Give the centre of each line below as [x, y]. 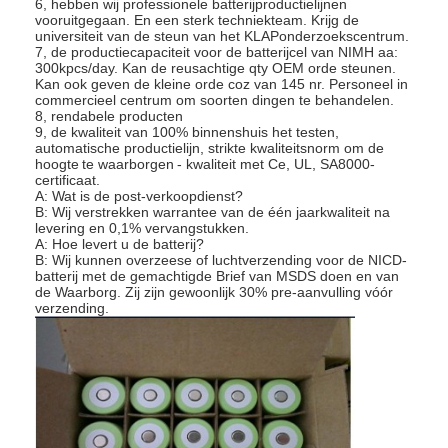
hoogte [57, 163]
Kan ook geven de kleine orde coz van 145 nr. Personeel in [222, 83]
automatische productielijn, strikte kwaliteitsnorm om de [210, 147]
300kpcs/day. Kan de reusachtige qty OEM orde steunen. [216, 67]
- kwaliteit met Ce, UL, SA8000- [276, 163]
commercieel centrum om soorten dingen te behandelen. [215, 99]
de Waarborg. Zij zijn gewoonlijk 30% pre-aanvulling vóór [214, 291]
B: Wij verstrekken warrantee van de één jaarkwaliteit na [213, 211]
